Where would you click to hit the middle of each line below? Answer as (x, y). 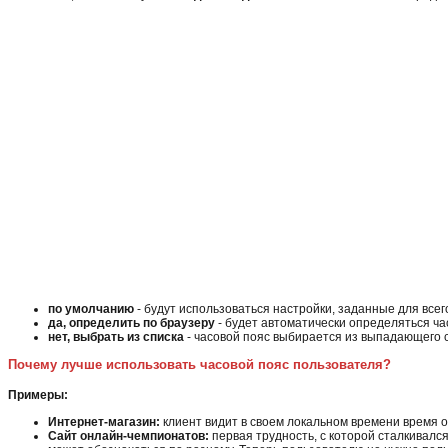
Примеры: (38, 394)
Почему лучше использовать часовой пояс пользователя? (199, 364)
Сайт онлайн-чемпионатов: (128, 435)
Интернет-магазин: (104, 421)
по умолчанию (91, 308)
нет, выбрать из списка (116, 336)
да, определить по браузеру (131, 322)
